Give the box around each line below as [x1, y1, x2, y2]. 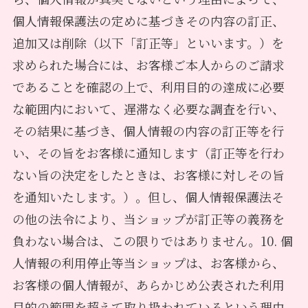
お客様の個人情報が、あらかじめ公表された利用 [12, 275, 285, 294]
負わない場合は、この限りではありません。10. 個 [12, 231, 293, 250]
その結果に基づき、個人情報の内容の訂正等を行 [12, 121, 284, 140]
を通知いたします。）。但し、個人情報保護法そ [12, 187, 284, 206]
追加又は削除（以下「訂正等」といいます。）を [12, 33, 284, 52]
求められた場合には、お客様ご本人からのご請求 [12, 55, 285, 74]
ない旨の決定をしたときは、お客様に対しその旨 [12, 165, 285, 184]
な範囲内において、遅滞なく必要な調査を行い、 [12, 99, 285, 118]
